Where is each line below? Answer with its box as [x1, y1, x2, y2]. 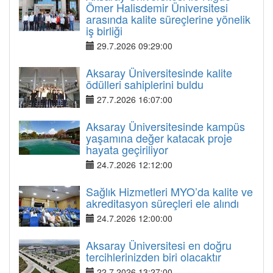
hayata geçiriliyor [86, 141, 168, 157]
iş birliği [86, 23, 122, 38]
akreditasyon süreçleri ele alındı [86, 195, 239, 211]
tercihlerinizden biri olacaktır [86, 249, 221, 264]
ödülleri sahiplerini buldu [86, 76, 204, 92]
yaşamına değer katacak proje [86, 130, 232, 146]
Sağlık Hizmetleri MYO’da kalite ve [86, 183, 253, 199]
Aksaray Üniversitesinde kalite [86, 65, 232, 80]
